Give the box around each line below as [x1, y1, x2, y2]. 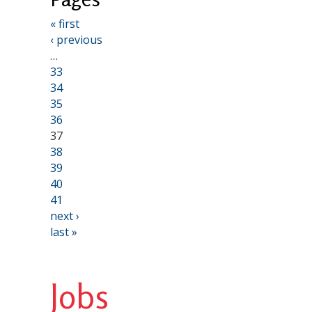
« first [50, 15, 79, 31]
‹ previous [50, 31, 102, 47]
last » [50, 224, 77, 240]
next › [50, 208, 79, 224]
